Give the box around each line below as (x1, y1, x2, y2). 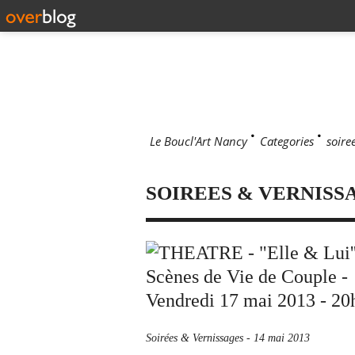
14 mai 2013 (254, 332, 310, 344)
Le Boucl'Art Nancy (150, 133, 247, 149)
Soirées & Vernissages (146, 332, 243, 344)
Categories (260, 133, 314, 149)
